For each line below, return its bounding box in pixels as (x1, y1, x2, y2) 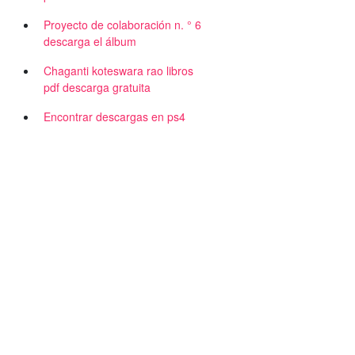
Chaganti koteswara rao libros (44, 63, 193, 78)
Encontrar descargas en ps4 (44, 109, 185, 124)
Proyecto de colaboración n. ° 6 (44, 17, 201, 32)
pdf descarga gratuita (44, 79, 151, 95)
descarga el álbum (44, 33, 136, 49)
